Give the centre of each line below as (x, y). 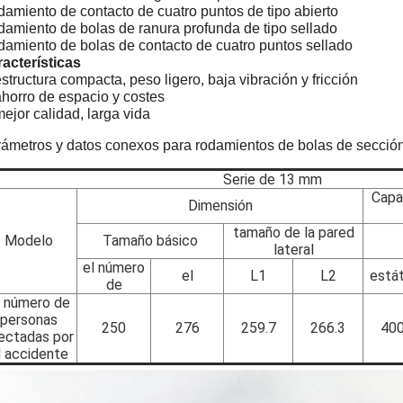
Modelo (29, 241)
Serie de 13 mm (273, 179)
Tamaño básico (150, 241)
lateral (293, 250)
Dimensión (220, 206)
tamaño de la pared (293, 233)
